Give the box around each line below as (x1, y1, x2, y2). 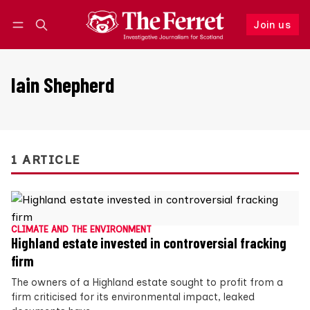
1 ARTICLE (11, 152, 80, 167)
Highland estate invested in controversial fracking (11, 235, 286, 252)
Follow (196, 32, 228, 45)
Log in (24, 33, 51, 44)
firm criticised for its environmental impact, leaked (11, 291, 255, 304)
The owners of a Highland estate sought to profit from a (11, 276, 283, 289)
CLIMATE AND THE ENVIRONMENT (11, 224, 152, 235)
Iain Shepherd (11, 72, 114, 98)
